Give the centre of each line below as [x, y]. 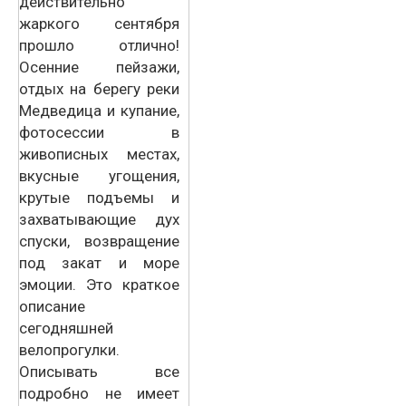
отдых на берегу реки [99, 88]
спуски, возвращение [99, 241]
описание [52, 306]
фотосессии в [99, 132]
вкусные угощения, [99, 175]
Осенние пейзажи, [99, 67]
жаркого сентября [99, 23]
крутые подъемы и [99, 197]
